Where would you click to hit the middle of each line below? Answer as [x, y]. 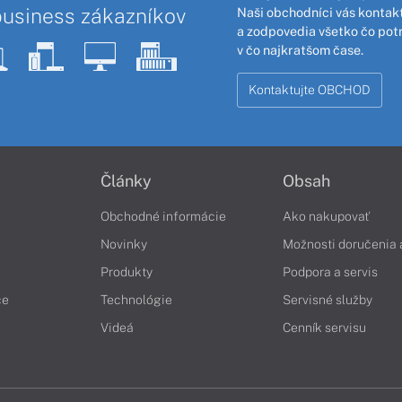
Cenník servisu [324, 328]
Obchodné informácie [163, 217]
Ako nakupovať [326, 217]
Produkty [127, 272]
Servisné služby [328, 300]
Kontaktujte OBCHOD [310, 90]
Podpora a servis [330, 272]
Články [126, 181]
